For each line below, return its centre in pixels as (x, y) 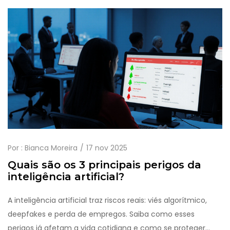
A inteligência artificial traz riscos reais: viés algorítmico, (107, 200)
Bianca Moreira (51, 148)
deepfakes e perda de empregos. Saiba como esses (101, 214)
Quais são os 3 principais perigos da (104, 165)
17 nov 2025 (107, 148)
